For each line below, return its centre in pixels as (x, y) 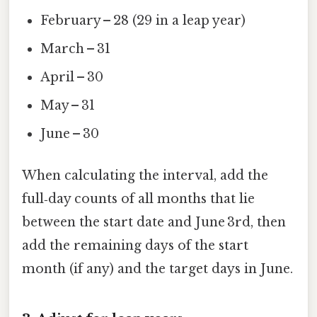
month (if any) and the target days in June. (157, 269)
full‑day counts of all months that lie (138, 199)
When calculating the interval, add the (145, 176)
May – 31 (68, 105)
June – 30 (70, 133)
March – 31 (76, 48)
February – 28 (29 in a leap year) (143, 20)
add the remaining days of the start (135, 246)
